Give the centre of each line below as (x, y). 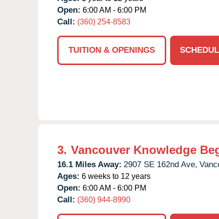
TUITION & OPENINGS (112, 50)
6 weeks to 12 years (115, 176)
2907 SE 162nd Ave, (161, 164)
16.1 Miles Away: (89, 164)
